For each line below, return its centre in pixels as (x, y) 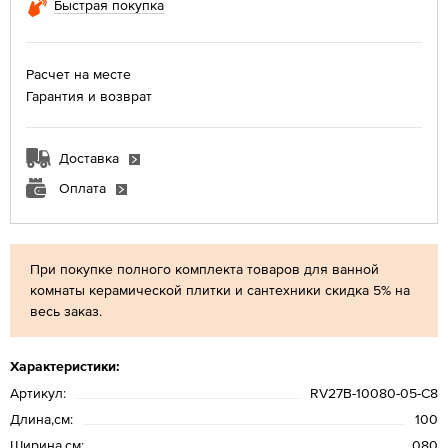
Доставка (89, 157)
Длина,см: (41, 418)
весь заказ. (68, 310)
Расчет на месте (78, 73)
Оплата (82, 187)
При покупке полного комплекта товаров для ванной (204, 268)
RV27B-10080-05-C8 (374, 392)
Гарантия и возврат (89, 95)
